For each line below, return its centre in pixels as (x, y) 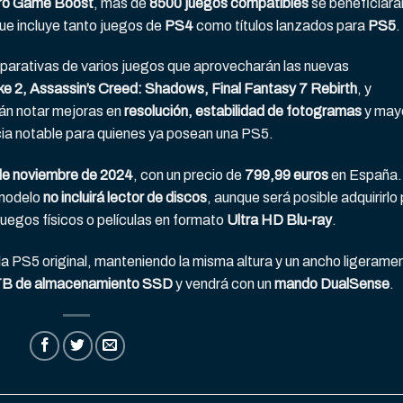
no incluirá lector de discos (125, 198)
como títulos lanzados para (281, 25)
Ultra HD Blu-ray (279, 220)
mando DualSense (332, 284)
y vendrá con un (224, 284)
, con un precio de (189, 175)
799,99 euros (287, 175)
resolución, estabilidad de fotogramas (243, 112)
